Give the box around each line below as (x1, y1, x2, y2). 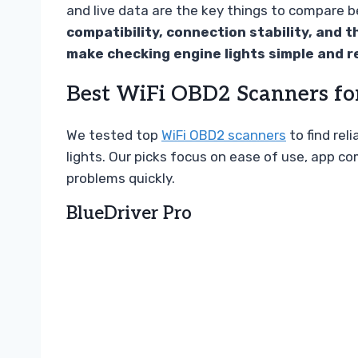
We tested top (66, 126, 161, 143)
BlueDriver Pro (66, 202, 192, 224)
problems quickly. (66, 169, 175, 186)
